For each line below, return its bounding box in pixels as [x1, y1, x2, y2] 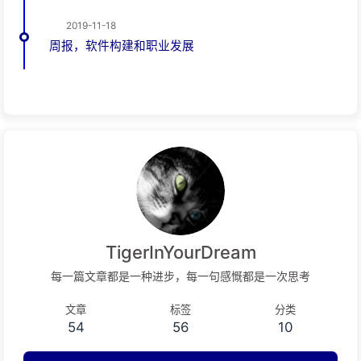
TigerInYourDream [105, 242, 256, 263]
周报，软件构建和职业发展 [49, 39, 194, 53]
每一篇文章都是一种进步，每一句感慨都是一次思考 [51, 269, 310, 284]
